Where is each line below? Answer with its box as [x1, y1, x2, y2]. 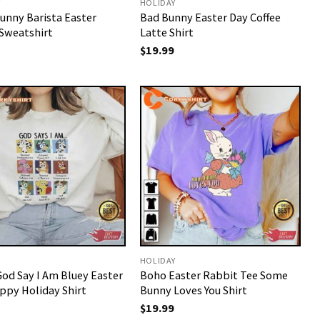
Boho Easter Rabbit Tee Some [139, 267, 288, 282]
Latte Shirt [139, 24, 194, 39]
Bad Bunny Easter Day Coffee [139, 9, 281, 24]
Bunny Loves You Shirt [139, 282, 247, 297]
